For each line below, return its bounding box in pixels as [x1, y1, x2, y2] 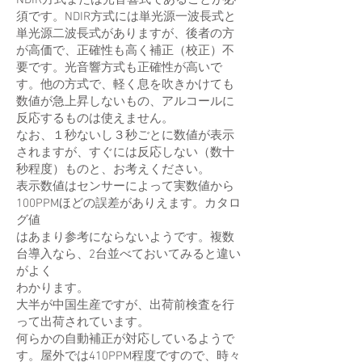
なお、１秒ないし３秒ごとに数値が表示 [16, 128, 234, 143]
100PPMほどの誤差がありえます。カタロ [16, 196, 241, 211]
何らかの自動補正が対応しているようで [16, 332, 234, 347]
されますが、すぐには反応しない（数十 [16, 145, 234, 160]
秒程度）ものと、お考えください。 [16, 162, 210, 177]
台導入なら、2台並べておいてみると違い [16, 247, 241, 262]
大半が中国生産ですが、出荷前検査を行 [16, 298, 234, 313]
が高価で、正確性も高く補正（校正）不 [16, 44, 234, 58]
